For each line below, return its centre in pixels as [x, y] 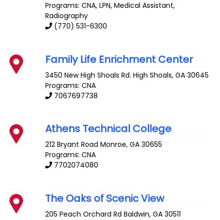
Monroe [113, 145]
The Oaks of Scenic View [105, 199]
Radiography [67, 15]
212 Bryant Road [72, 145]
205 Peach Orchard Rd [84, 214]
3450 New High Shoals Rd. [88, 75]
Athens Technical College [109, 129]
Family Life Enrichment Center [119, 59]
